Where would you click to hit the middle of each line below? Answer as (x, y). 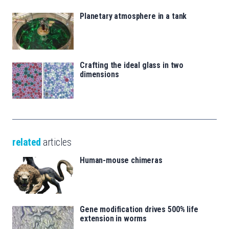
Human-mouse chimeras (121, 161)
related (27, 142)
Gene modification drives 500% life (139, 210)
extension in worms (113, 219)
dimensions (99, 75)
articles (56, 142)
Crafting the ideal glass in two (132, 65)
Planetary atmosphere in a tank (133, 16)
